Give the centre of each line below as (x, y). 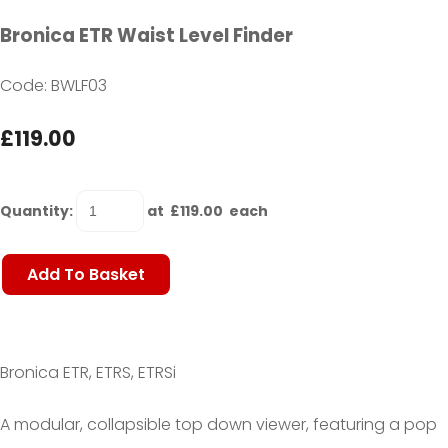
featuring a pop (373, 424)
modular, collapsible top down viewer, (161, 424)
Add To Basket (86, 274)
